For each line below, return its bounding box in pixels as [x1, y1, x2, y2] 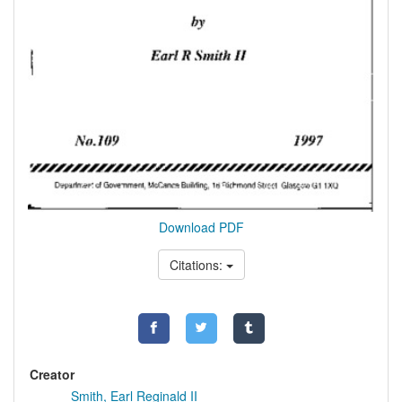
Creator [30, 364, 74, 383]
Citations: [169, 255, 226, 274]
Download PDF [158, 217, 244, 236]
